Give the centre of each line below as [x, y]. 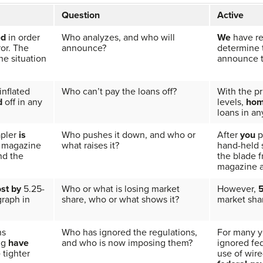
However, [238, 189]
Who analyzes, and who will [118, 37]
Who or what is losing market [121, 189]
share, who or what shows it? [120, 199]
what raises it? [90, 145]
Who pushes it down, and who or [129, 135]
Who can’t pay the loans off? [119, 91]
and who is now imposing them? [127, 243]
